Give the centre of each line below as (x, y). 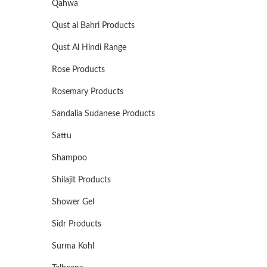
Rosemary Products (88, 92)
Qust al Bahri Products (93, 26)
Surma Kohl (73, 246)
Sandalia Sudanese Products (103, 114)
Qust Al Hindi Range (89, 48)
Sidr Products (77, 224)
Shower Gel (73, 202)
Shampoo (69, 158)
